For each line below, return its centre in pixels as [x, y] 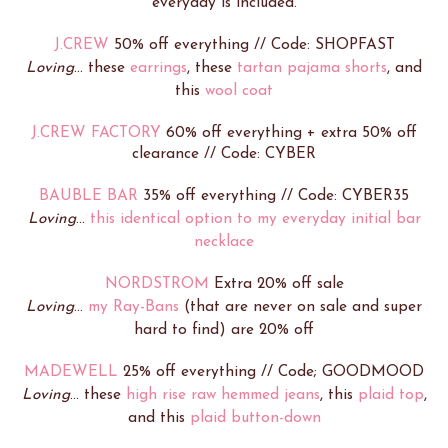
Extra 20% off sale [276, 283]
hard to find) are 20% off [224, 329]
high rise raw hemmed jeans [222, 394]
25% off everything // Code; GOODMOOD [271, 371]
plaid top [390, 394]
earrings [158, 67]
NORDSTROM [156, 283]
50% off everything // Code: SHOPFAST [251, 44]
